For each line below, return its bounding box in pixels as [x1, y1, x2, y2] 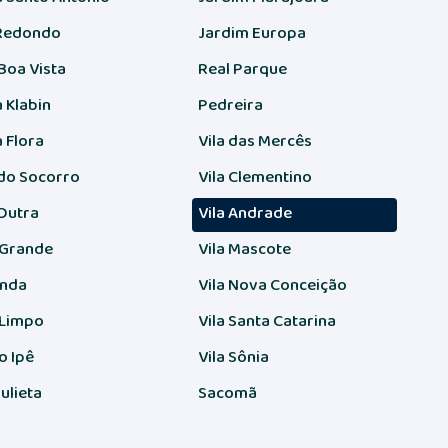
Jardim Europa [197, 20, 306, 45]
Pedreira [197, 92, 263, 117]
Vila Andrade [197, 200, 292, 225]
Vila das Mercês [197, 128, 312, 153]
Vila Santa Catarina [197, 308, 336, 333]
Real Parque [197, 56, 287, 81]
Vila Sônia [197, 344, 269, 369]
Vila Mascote [197, 236, 291, 261]
